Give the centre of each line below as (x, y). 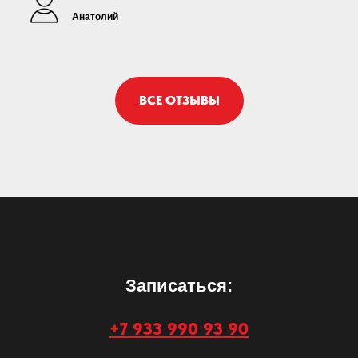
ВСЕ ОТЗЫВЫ (179, 100)
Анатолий (95, 17)
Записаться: (179, 285)
